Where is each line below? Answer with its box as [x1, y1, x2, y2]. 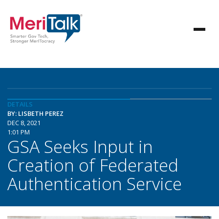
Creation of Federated [7, 153, 178, 176]
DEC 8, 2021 [7, 118, 41, 127]
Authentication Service [7, 172, 182, 195]
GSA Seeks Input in [7, 134, 153, 158]
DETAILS [7, 100, 33, 109]
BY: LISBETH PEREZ [7, 109, 64, 118]
